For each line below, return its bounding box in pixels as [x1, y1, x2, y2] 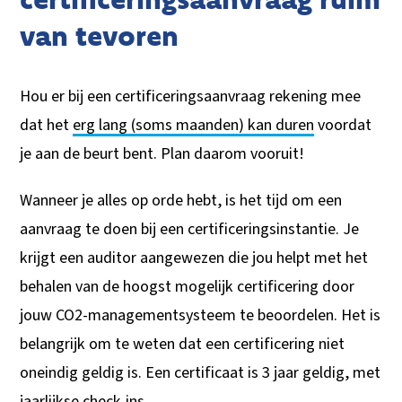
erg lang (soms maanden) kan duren [73, 114, 315, 137]
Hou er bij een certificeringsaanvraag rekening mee [20, 85, 362, 109]
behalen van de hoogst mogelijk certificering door [20, 275, 355, 299]
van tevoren [20, 17, 179, 54]
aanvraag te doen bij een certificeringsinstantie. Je [20, 218, 360, 241]
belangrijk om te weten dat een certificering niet [20, 333, 345, 356]
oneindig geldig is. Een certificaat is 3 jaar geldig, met [20, 362, 381, 385]
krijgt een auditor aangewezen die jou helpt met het [20, 247, 369, 270]
